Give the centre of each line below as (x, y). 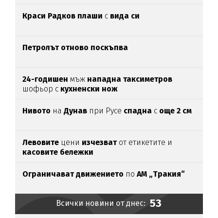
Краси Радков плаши (63, 16)
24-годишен (46, 79)
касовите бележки (58, 152)
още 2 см (176, 110)
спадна (138, 110)
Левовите (41, 142)
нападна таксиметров (130, 79)
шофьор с (41, 89)
